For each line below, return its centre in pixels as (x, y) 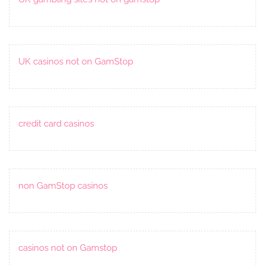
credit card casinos (56, 123)
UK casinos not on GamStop (76, 61)
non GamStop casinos (63, 185)
